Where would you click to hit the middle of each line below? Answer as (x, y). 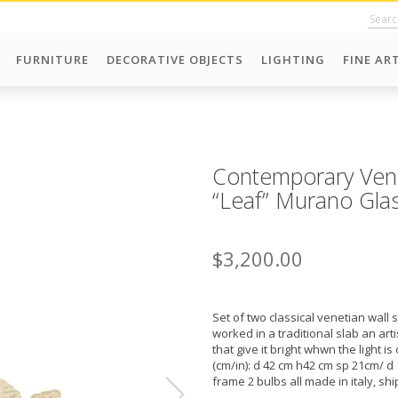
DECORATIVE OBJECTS (175, 60)
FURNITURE (52, 60)
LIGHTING (293, 60)
